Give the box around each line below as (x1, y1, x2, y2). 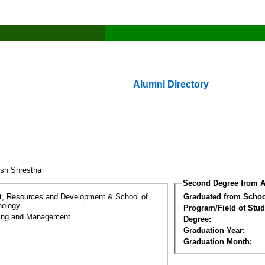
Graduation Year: (183, 225, 245, 235)
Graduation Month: (183, 237, 252, 246)
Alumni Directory (133, 79, 209, 89)
